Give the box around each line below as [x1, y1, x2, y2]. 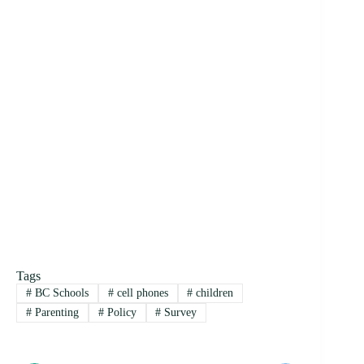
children [193, 286, 234, 299]
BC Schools [31, 286, 89, 299]
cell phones [113, 286, 168, 299]
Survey [161, 306, 197, 319]
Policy [103, 306, 136, 319]
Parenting [31, 306, 79, 319]
